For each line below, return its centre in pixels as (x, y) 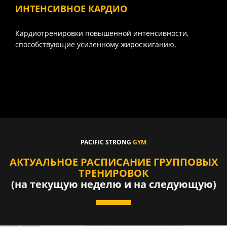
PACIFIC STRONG (107, 142)
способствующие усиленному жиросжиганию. (96, 44)
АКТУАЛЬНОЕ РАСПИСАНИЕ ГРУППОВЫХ (113, 162)
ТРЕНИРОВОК (113, 173)
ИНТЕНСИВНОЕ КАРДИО (71, 8)
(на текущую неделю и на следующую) (113, 184)
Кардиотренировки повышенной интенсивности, (102, 33)
